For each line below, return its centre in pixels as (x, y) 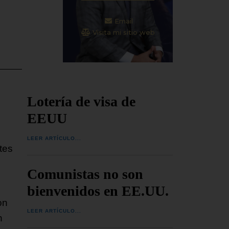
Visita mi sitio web (124, 32)
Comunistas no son (85, 174)
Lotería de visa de (82, 101)
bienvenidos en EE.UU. (98, 191)
